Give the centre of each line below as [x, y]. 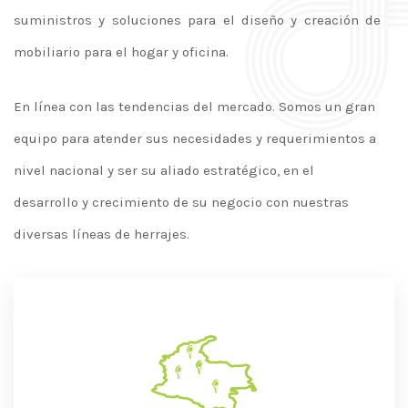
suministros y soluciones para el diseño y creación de [197, 20]
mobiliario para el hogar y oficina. [123, 52]
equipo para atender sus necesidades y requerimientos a [195, 138]
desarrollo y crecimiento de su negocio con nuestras [181, 202]
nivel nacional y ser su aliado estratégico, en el [164, 170]
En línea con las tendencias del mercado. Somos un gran [194, 107]
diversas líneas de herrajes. [102, 234]
